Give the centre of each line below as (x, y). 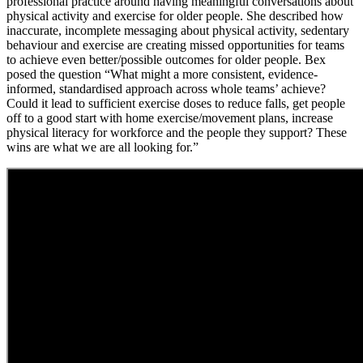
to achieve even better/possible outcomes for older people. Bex (166, 59)
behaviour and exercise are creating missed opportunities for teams (175, 45)
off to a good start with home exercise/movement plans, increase (170, 117)
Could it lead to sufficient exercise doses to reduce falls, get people (176, 103)
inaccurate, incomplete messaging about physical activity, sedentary (178, 30)
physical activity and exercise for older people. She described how (175, 15)
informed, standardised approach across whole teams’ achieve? (166, 88)
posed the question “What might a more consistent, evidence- (162, 74)
